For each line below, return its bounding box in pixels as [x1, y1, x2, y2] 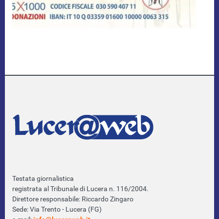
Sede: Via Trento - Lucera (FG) [12, 205, 102, 213]
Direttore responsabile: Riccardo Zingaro [12, 195, 133, 203]
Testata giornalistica [12, 174, 74, 182]
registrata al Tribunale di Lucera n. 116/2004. [12, 184, 149, 193]
